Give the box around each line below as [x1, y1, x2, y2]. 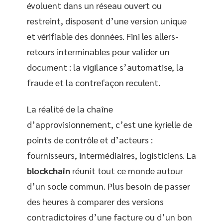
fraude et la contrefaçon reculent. [27, 76, 160, 88]
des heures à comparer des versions [27, 196, 164, 207]
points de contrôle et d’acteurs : [27, 134, 153, 145]
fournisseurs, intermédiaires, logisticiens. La [27, 149, 196, 161]
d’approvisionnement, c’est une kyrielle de [27, 118, 192, 130]
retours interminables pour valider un [27, 45, 170, 57]
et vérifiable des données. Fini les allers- [27, 30, 179, 42]
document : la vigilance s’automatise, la [27, 61, 184, 73]
